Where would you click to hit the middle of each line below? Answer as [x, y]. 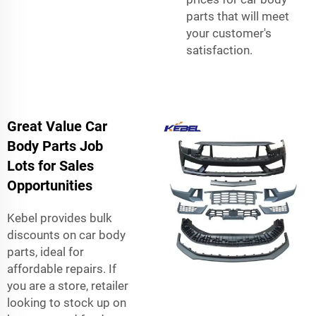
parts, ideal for [45, 251]
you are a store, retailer [68, 285]
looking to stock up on [67, 302]
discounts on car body [66, 235]
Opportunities [50, 185]
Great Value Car [57, 126]
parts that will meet [238, 16]
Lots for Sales [50, 165]
